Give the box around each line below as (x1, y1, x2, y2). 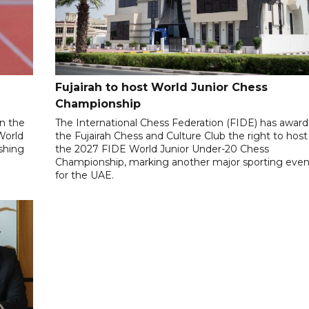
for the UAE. (55, 168, 114, 181)
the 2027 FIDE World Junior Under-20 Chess (55, 142, 270, 155)
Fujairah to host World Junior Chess (55, 80, 268, 94)
